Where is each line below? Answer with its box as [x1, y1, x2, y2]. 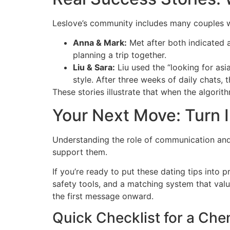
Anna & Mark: [73, 37, 127, 48]
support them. [52, 146, 107, 157]
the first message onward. [52, 191, 154, 202]
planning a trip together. [73, 50, 166, 61]
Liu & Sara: [73, 62, 115, 73]
